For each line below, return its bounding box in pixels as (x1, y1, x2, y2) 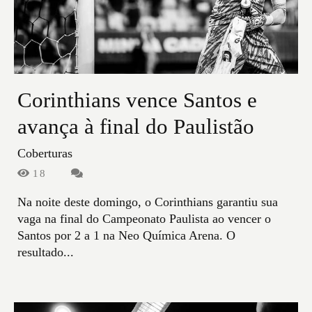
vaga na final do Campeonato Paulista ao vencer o (17, 212, 271, 226)
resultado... (17, 245, 74, 260)
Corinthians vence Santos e (17, 88, 257, 113)
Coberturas (17, 146, 72, 161)
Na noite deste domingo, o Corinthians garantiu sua (17, 195, 278, 210)
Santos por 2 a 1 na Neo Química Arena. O (17, 228, 235, 243)
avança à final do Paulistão (17, 115, 254, 139)
